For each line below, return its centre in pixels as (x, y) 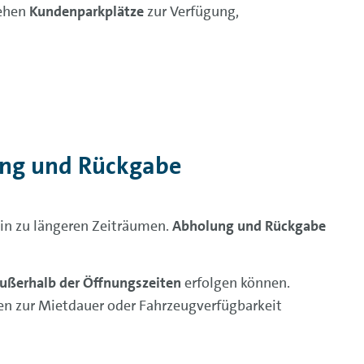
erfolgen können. (236, 283)
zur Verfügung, (191, 11)
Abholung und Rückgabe (249, 226)
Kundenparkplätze (86, 11)
